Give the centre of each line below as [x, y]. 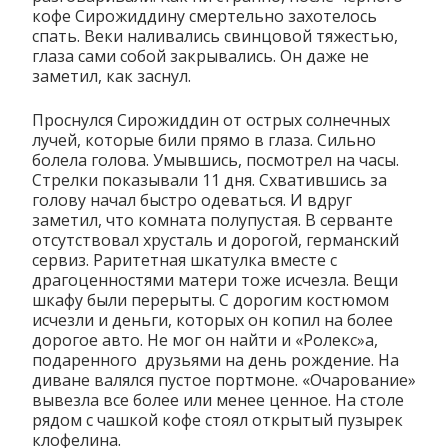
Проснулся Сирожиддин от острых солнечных [211, 119]
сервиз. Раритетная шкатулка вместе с [184, 259]
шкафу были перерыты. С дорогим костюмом [210, 299]
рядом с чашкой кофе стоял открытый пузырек [217, 419]
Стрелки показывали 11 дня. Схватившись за [209, 179]
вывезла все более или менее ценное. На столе [218, 399]
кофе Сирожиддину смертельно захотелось [204, 15]
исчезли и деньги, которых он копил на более [212, 319]
